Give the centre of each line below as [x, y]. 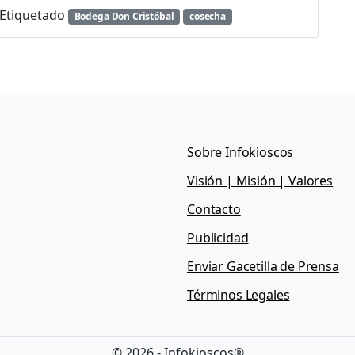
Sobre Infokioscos [240, 153]
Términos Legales [239, 295]
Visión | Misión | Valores [260, 181]
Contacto [214, 210]
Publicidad [218, 238]
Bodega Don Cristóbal [124, 16]
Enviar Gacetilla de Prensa [263, 267]
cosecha [208, 16]
